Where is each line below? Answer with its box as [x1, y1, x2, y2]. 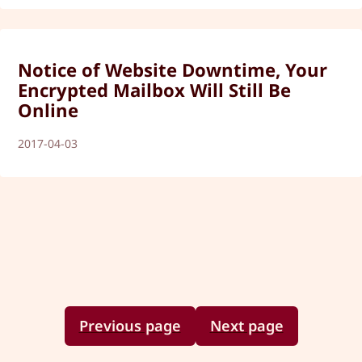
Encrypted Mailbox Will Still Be [18, 78, 292, 102]
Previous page [78, 316, 181, 336]
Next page [209, 316, 284, 336]
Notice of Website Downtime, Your [18, 57, 328, 82]
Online [18, 98, 79, 122]
